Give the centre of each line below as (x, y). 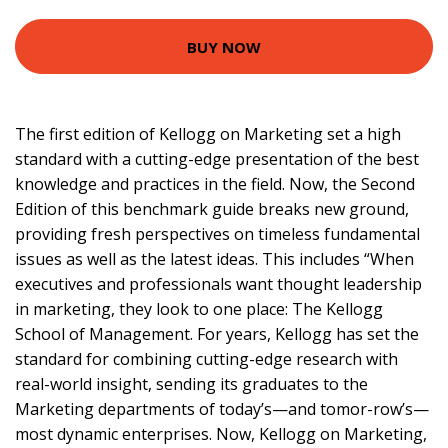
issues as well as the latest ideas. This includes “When (214, 259)
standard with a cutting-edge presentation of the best (217, 159)
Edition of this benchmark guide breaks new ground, (212, 209)
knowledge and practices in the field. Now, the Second (215, 184)
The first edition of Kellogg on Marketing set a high (208, 134)
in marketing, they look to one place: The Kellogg (199, 309)
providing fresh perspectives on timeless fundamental (217, 234)
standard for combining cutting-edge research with (206, 359)
